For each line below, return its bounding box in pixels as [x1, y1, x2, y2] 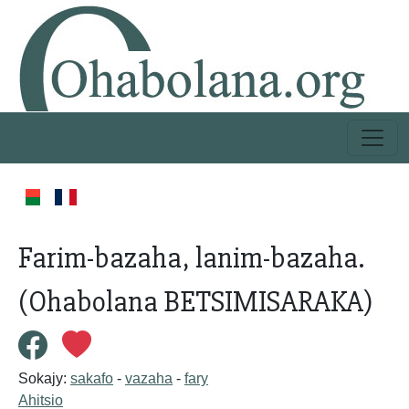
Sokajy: [18, 371, 70, 386]
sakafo [70, 371, 113, 386]
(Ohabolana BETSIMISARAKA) [18, 284, 372, 320]
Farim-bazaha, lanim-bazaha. [18, 240, 364, 276]
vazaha [125, 371, 173, 386]
